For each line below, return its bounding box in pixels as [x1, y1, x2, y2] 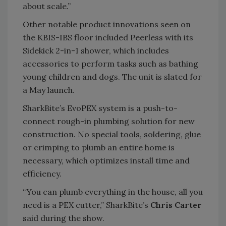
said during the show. [23, 212, 104, 223]
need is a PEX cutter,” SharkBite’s [23, 199, 150, 210]
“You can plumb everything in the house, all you [23, 186, 203, 197]
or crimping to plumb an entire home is [23, 142, 175, 152]
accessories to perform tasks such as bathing [23, 58, 198, 69]
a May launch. [23, 84, 75, 95]
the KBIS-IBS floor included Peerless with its [23, 32, 193, 42]
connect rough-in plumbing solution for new [23, 116, 195, 126]
